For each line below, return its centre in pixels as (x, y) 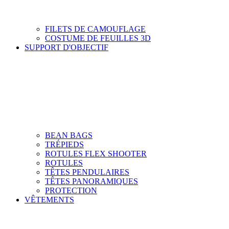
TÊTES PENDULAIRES (87, 172)
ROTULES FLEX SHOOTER (96, 153)
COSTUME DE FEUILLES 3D (98, 38)
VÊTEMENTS (49, 199)
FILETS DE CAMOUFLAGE (95, 29)
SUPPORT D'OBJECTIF (66, 47)
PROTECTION (71, 190)
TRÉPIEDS (64, 144)
